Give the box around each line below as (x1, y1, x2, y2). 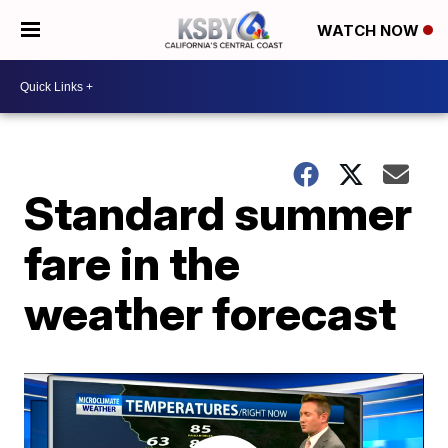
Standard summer (24, 185, 413, 241)
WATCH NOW (317, 21, 423, 41)
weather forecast (24, 285, 397, 341)
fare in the (24, 235, 241, 291)
